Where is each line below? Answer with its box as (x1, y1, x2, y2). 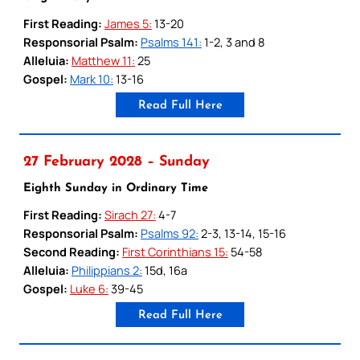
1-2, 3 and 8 (202, 33, 264, 50)
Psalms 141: (141, 33, 202, 50)
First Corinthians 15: (122, 243, 228, 260)
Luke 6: (70, 280, 108, 297)
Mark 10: (70, 70, 113, 87)
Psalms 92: (141, 224, 198, 241)
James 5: (104, 14, 152, 31)
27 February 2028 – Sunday (23, 154, 210, 169)
